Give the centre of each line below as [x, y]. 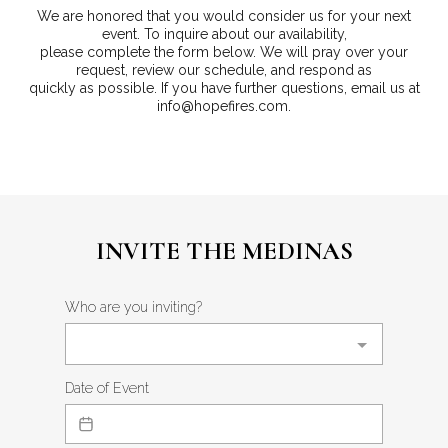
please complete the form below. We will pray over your [224, 52]
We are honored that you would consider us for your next [224, 16]
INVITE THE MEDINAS [224, 251]
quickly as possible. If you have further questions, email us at [224, 88]
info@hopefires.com [222, 106]
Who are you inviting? [133, 307]
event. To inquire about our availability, [224, 34]
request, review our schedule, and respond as [224, 70]
